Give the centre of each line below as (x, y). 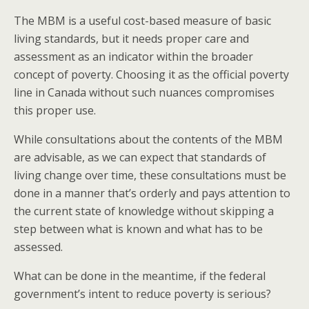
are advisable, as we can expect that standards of (140, 158)
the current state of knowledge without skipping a (144, 211)
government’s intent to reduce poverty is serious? (142, 294)
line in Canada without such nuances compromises (144, 93)
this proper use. (55, 111)
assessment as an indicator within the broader (133, 57)
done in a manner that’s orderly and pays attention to (152, 193)
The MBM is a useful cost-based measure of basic (142, 21)
